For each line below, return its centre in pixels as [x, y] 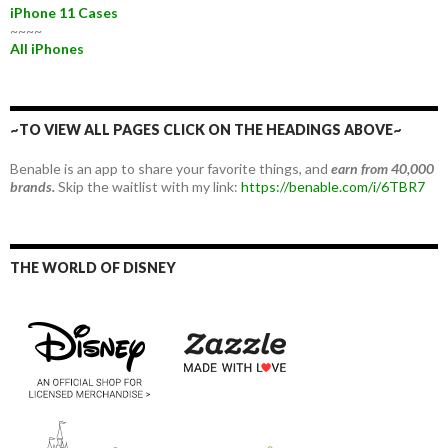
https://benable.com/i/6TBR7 [333, 186]
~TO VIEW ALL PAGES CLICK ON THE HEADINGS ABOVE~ [206, 129]
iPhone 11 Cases [64, 12]
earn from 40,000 [382, 168]
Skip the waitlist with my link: [148, 186]
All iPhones [47, 48]
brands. [32, 186]
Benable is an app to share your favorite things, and [170, 168]
